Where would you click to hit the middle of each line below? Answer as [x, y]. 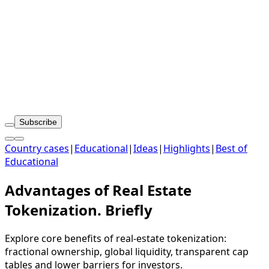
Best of [231, 148]
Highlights [187, 148]
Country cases [37, 148]
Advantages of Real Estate [98, 190]
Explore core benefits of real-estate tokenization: [116, 238]
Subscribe [38, 122]
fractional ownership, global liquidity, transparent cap [127, 251]
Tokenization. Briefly [79, 210]
